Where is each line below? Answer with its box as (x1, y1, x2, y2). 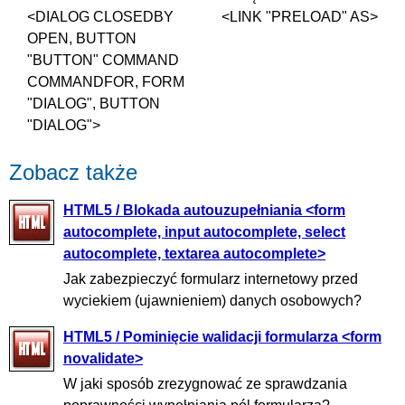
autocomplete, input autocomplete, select (63, 223, 345, 240)
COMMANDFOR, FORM (27, 73, 184, 89)
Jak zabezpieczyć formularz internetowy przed (63, 271, 358, 287)
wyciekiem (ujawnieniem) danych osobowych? (63, 293, 362, 309)
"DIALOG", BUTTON (27, 95, 160, 111)
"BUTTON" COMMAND (27, 52, 179, 68)
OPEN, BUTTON (27, 30, 137, 46)
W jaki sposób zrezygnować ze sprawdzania (63, 376, 347, 392)
